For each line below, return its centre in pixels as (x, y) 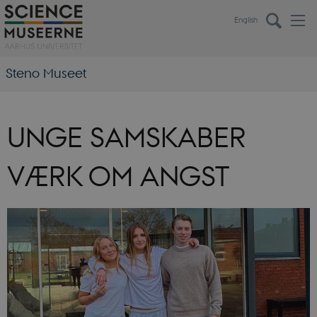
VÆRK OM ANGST (118, 176)
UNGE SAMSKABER (127, 137)
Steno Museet (46, 74)
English (246, 19)
